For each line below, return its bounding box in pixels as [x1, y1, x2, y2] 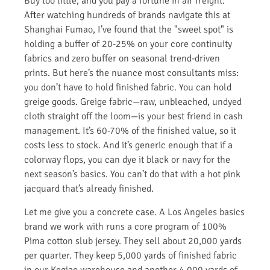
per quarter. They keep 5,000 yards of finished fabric [24, 249, 237, 262]
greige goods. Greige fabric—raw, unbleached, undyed [24, 96, 242, 108]
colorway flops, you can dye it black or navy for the [24, 154, 230, 166]
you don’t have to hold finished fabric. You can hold [24, 81, 231, 94]
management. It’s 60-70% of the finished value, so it [24, 125, 236, 137]
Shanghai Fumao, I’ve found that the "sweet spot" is [24, 24, 233, 36]
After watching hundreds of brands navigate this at [24, 9, 230, 22]
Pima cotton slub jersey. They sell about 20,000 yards [24, 234, 242, 247]
